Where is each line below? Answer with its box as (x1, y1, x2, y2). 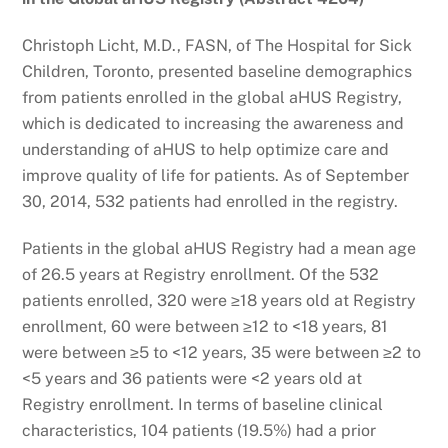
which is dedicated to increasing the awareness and (22, 113, 405, 133)
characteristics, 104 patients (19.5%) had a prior (22, 420, 377, 440)
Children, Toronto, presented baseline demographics (22, 61, 413, 81)
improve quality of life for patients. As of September (22, 165, 410, 185)
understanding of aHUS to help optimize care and (22, 139, 390, 159)
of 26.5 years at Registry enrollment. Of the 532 (22, 264, 380, 284)
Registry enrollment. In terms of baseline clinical (22, 394, 384, 414)
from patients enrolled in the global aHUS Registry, (22, 87, 403, 107)
